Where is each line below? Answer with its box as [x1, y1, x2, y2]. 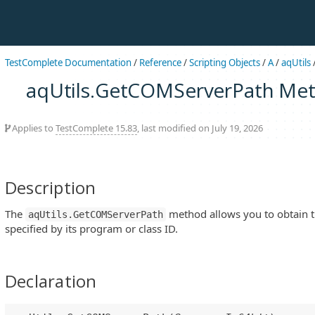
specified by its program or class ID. [5, 221, 178, 236]
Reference [139, 56, 181, 69]
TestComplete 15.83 [56, 121, 137, 134]
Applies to [10, 121, 56, 134]
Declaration [5, 269, 97, 293]
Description [5, 175, 96, 199]
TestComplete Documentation [5, 56, 131, 69]
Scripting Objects [189, 56, 260, 69]
